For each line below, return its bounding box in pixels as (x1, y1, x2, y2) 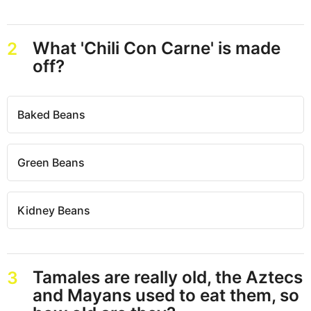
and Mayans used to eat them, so (32, 284, 299, 305)
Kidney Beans (17, 203, 90, 217)
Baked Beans (17, 107, 85, 121)
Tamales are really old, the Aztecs (32, 266, 303, 287)
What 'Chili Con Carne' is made (32, 37, 280, 58)
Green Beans (17, 155, 85, 169)
